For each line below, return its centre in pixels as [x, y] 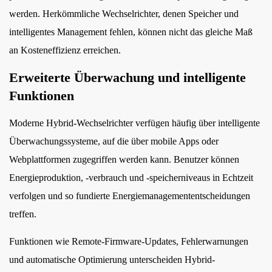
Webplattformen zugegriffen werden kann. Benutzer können [124, 159]
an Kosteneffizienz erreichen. [65, 50]
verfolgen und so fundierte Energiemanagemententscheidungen [130, 196]
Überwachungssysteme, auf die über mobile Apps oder [114, 141]
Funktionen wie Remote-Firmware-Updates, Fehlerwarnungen [129, 241]
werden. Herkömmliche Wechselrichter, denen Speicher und [124, 14]
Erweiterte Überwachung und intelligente [127, 77]
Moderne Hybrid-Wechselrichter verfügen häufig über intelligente [134, 123]
